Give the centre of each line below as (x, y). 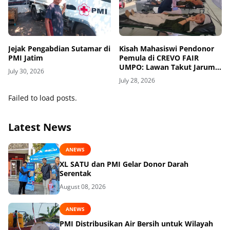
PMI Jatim (26, 57)
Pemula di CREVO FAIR (159, 57)
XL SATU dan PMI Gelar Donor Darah (124, 164)
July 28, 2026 (137, 80)
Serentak (75, 174)
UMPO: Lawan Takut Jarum (167, 67)
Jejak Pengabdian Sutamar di (59, 48)
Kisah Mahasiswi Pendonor (167, 48)
